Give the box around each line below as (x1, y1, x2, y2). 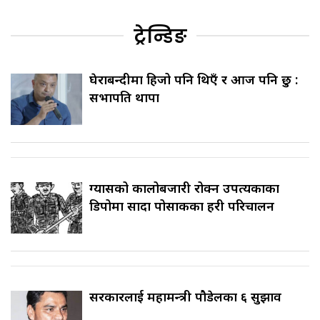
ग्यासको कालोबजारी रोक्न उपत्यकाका (89, 179, 279, 197)
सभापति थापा (89, 89, 159, 106)
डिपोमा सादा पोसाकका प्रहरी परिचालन (89, 197, 274, 215)
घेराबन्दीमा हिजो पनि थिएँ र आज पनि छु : (89, 71, 298, 89)
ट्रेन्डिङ (133, 24, 187, 50)
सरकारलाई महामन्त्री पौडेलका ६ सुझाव (89, 288, 281, 306)
